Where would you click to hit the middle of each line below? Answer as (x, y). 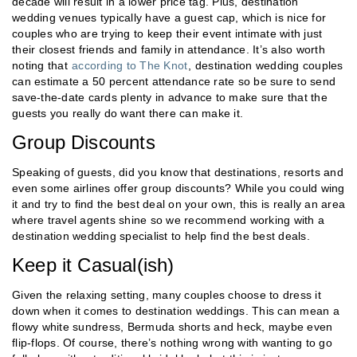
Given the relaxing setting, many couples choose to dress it (167, 294)
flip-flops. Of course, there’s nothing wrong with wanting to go (172, 342)
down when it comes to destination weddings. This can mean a (176, 310)
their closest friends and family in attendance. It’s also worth (169, 49)
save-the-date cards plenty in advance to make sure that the (170, 97)
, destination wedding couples (266, 65)
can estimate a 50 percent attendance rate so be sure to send (174, 81)
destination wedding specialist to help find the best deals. (161, 235)
